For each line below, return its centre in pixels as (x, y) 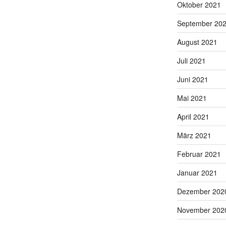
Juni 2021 (192, 79)
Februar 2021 (199, 154)
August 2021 (197, 42)
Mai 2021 (192, 98)
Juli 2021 (191, 61)
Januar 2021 (197, 173)
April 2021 (193, 117)
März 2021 (194, 135)
